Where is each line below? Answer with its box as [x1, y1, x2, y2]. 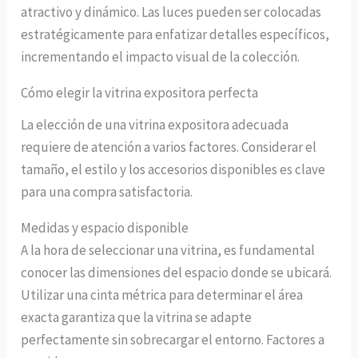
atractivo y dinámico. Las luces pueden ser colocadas [21, 2, 322, 21]
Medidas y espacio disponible [21, 218, 189, 237]
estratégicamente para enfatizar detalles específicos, [21, 25, 330, 43]
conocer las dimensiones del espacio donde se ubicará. [21, 263, 332, 281]
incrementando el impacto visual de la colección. [21, 47, 300, 66]
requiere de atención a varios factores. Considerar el [21, 137, 317, 156]
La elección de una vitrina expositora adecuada [21, 115, 289, 133]
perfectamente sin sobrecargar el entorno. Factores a [21, 330, 325, 348]
